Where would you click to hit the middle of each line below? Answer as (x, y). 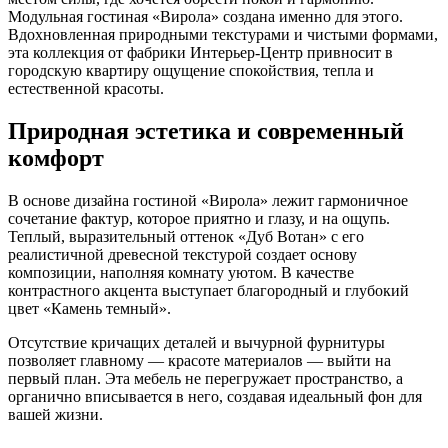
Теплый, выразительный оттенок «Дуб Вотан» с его (186, 236)
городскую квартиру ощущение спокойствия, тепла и (191, 70)
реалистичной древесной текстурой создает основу (182, 254)
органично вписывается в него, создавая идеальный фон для (215, 396)
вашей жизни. (55, 414)
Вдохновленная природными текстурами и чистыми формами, (223, 34)
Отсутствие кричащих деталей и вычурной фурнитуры (196, 342)
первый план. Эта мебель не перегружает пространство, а (205, 378)
